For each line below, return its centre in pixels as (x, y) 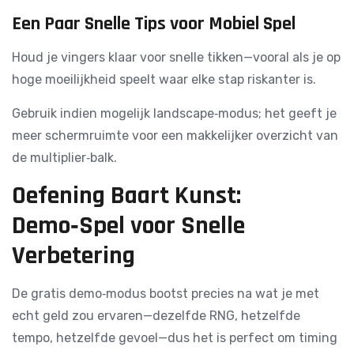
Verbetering (73, 256)
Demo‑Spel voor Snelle (128, 226)
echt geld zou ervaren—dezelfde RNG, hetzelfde (156, 316)
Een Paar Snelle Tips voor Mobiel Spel (154, 24)
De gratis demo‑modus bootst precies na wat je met (166, 294)
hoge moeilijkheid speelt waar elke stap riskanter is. (164, 79)
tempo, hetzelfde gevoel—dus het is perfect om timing (175, 338)
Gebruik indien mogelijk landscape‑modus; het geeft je (174, 113)
